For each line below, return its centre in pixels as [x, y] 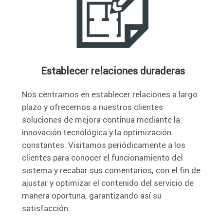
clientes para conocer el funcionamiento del [102, 157]
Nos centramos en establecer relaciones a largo [110, 94]
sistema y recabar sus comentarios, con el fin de [111, 170]
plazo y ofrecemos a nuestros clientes [92, 107]
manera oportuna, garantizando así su [92, 195]
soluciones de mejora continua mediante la [101, 119]
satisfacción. [46, 208]
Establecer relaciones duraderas [113, 71]
